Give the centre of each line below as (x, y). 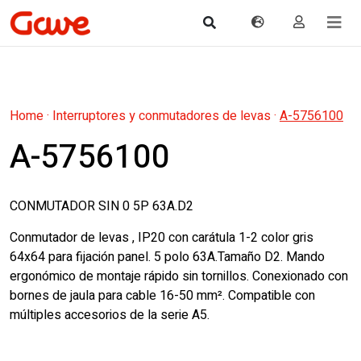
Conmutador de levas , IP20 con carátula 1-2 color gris (162, 238)
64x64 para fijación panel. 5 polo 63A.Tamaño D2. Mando (167, 257)
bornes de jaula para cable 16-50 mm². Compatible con (162, 296)
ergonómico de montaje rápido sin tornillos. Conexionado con (179, 276)
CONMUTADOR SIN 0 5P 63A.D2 (102, 206)
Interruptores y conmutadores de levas (162, 116)
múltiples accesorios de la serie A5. (110, 315)
